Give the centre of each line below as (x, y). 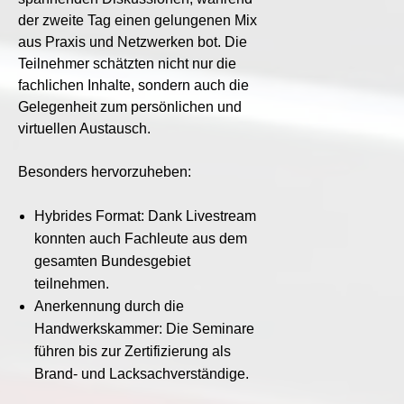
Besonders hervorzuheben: (105, 171)
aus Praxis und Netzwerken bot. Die (133, 41)
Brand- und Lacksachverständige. (141, 373)
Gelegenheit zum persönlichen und (130, 106)
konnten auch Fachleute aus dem (140, 238)
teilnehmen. (71, 283)
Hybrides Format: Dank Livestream (145, 216)
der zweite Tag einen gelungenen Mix (138, 20)
